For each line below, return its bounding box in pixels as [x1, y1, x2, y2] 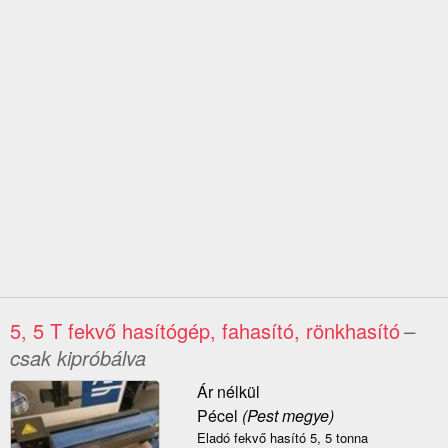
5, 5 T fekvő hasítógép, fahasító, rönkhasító [10, 316, 400, 346]
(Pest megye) [237, 404, 334, 428]
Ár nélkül [196, 380, 260, 404]
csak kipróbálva [10, 343, 146, 373]
